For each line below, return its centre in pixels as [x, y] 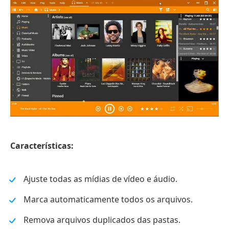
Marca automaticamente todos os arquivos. [108, 200]
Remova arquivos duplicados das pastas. [102, 220]
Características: [42, 146]
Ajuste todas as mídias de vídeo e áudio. [100, 179]
